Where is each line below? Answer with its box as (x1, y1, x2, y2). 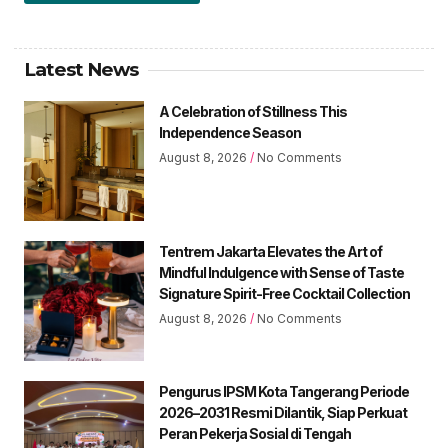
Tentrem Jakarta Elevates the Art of (159, 243, 382, 261)
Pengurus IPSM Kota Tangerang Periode (159, 383, 409, 401)
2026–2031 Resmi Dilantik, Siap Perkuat (159, 404, 407, 422)
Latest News (24, 58, 138, 82)
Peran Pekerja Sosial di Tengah (159, 425, 351, 443)
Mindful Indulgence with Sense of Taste (159, 264, 404, 282)
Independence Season (159, 124, 301, 142)
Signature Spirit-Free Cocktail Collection (159, 285, 410, 303)
